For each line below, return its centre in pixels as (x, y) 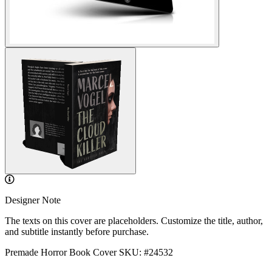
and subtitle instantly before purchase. (77, 232)
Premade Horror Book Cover (61, 252)
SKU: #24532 (146, 252)
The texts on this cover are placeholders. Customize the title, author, (134, 221)
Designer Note (33, 200)
